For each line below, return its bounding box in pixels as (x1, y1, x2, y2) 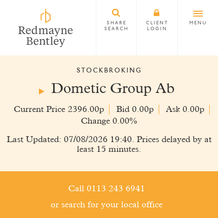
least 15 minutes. (77, 145, 141, 154)
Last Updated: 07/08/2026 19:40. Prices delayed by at (6, 135, 212, 144)
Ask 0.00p (165, 105, 204, 114)
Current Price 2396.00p (13, 105, 104, 114)
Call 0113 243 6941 (68, 184, 145, 193)
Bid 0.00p (116, 105, 154, 114)
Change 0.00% (81, 117, 137, 126)
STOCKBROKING (76, 68, 142, 74)
